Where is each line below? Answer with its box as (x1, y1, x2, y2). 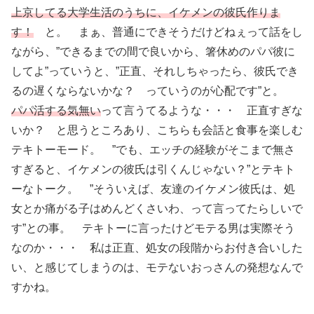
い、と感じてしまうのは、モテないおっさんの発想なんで (11, 261, 303, 274)
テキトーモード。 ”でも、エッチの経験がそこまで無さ (11, 144, 295, 156)
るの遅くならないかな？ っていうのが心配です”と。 (11, 85, 295, 97)
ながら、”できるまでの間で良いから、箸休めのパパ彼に (11, 46, 295, 58)
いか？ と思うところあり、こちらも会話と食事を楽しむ (11, 124, 303, 137)
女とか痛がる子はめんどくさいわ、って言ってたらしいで (11, 203, 303, 215)
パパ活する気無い (11, 104, 101, 117)
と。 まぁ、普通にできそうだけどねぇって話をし (34, 26, 303, 39)
